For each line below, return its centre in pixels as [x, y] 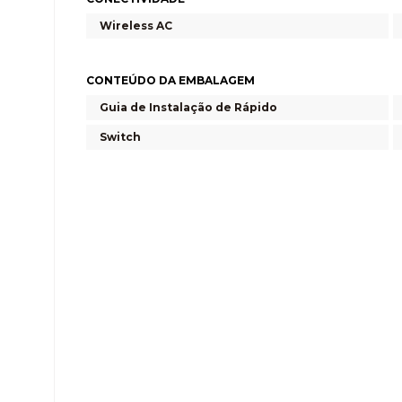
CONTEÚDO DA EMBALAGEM [170, 80]
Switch [120, 136]
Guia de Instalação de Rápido [188, 107]
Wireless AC [136, 25]
